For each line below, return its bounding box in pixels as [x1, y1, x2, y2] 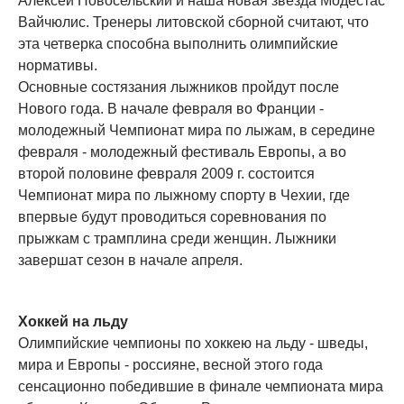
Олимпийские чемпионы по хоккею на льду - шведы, [18, 335, 368, 351]
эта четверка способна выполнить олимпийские [18, 36, 338, 51]
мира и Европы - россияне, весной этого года [18, 357, 323, 372]
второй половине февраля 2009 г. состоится [18, 166, 315, 181]
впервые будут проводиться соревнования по [18, 209, 326, 225]
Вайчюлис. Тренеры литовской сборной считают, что [18, 14, 369, 30]
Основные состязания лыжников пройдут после [18, 79, 339, 95]
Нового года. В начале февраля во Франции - [18, 101, 324, 116]
